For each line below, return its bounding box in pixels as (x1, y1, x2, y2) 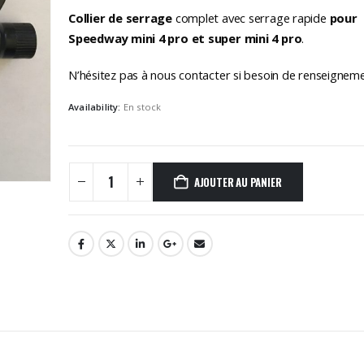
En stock (123, 101, 162, 114)
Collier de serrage (68, 9, 175, 26)
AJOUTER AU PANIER (193, 173, 282, 190)
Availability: (68, 101, 123, 114)
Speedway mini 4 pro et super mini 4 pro (68, 29, 302, 46)
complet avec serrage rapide (175, 9, 330, 26)
